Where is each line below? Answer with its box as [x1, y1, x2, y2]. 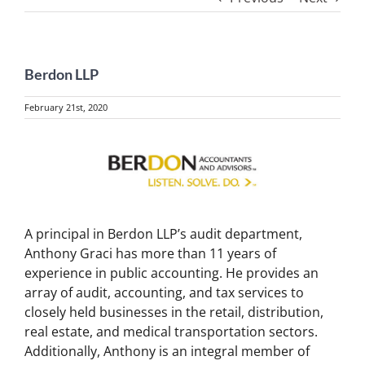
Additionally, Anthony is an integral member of [24, 342, 310, 361]
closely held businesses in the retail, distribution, [24, 303, 323, 322]
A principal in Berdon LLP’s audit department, [24, 225, 302, 244]
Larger [24, 161, 64, 179]
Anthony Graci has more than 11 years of [24, 244, 276, 263]
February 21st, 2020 [24, 101, 108, 113]
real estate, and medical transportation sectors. [24, 323, 318, 341]
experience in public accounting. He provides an [24, 264, 319, 283]
